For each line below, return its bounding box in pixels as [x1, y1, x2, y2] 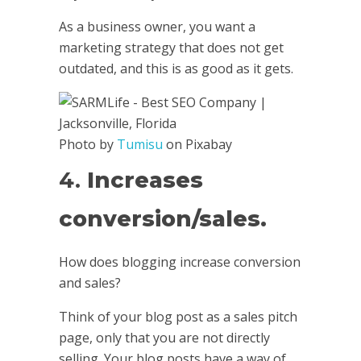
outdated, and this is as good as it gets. [58, 60, 293, 78]
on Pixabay [163, 135, 232, 154]
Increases [86, 167, 203, 194]
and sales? [58, 274, 121, 293]
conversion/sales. [58, 205, 267, 233]
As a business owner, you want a [58, 18, 255, 36]
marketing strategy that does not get [58, 39, 284, 57]
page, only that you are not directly [58, 329, 270, 347]
